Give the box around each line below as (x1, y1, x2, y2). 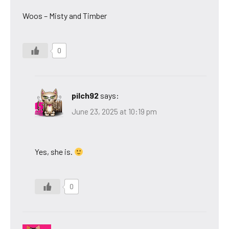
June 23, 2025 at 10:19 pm (72, 107, 157, 117)
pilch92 (72, 90, 99, 100)
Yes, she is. (35, 147, 74, 157)
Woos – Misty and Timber (22, 10, 107, 20)
